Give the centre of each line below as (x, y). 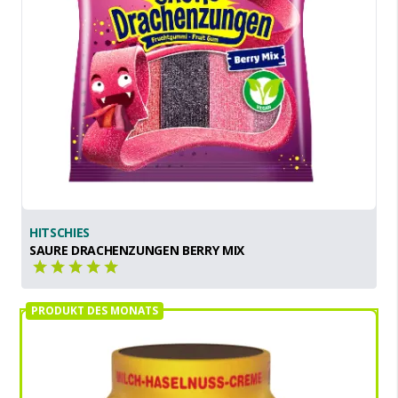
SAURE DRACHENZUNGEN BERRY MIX (137, 250)
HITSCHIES (60, 232)
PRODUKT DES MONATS (95, 310)
